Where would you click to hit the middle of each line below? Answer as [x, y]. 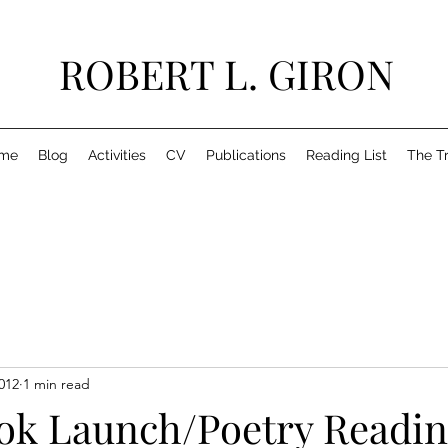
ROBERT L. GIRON [226, 73]
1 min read [56, 383]
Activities [116, 155]
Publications [245, 155]
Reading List [346, 155]
